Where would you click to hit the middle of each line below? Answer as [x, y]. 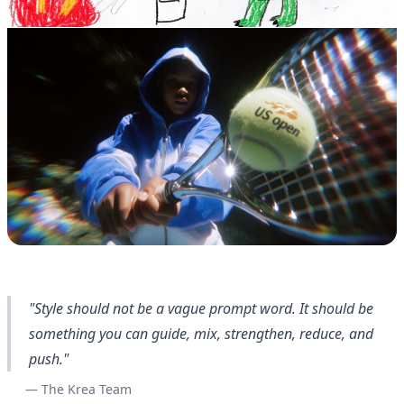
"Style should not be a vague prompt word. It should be [201, 309]
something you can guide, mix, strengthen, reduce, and [201, 334]
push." [49, 359]
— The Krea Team [78, 390]
